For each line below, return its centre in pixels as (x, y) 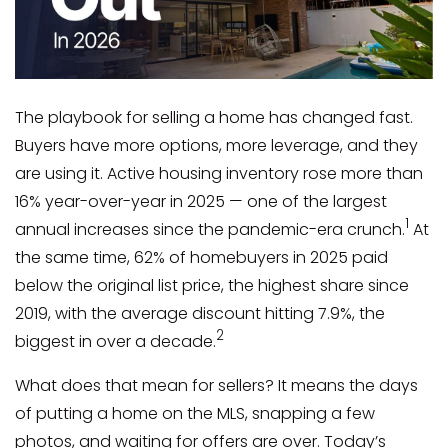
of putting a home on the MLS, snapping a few (195, 413)
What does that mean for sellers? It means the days (216, 385)
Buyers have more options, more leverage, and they (216, 145)
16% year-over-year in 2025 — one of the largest (201, 201)
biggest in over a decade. (115, 341)
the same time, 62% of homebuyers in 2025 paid (201, 257)
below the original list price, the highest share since (212, 285)
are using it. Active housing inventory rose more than (219, 173)
